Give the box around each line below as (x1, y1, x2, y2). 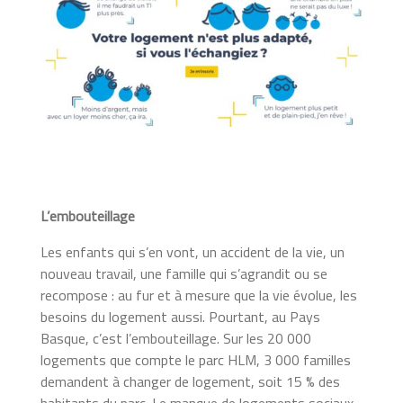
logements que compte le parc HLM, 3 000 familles (40, 348, 351, 371)
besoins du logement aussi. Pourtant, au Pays (40, 305, 320, 327)
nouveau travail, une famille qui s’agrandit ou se (40, 262, 327, 284)
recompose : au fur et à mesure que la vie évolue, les (40, 283, 357, 306)
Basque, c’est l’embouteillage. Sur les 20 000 (40, 327, 311, 349)
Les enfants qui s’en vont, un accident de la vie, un (40, 240, 345, 263)
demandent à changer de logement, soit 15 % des (40, 370, 340, 392)
